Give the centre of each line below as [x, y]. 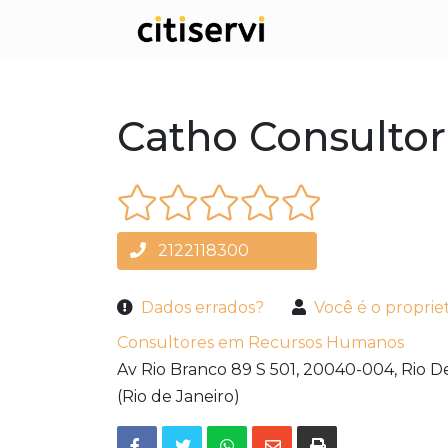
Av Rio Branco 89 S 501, [208, 370]
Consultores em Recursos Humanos [260, 343]
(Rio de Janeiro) [178, 397]
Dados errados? [202, 308]
